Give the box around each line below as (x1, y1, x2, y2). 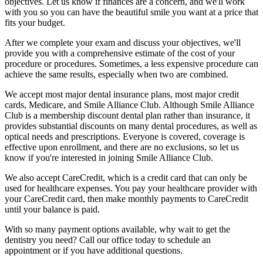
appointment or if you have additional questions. (5, 245, 183, 256)
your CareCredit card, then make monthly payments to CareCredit (5, 194, 248, 204)
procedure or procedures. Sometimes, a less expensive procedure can (5, 59, 258, 69)
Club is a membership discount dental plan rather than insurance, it (5, 110, 250, 121)
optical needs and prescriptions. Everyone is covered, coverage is (5, 131, 245, 142)
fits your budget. (5, 18, 65, 28)
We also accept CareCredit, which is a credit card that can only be (5, 173, 247, 183)
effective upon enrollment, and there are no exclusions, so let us (5, 142, 239, 153)
